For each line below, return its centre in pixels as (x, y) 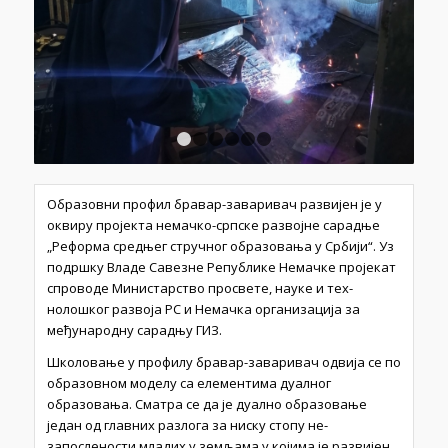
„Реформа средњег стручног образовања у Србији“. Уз (220, 246)
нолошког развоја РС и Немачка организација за (203, 309)
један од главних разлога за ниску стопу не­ (187, 425)
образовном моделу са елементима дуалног (188, 383)
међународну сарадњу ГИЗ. (134, 330)
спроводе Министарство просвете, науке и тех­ (199, 288)
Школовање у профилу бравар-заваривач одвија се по (223, 362)
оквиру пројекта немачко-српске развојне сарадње (213, 225)
